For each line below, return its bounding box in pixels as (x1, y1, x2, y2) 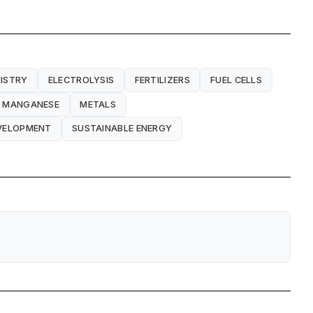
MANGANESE (2, 99, 60, 110)
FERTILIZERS (134, 74, 190, 85)
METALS (80, 99, 117, 110)
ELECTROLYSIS (48, 74, 115, 85)
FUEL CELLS (210, 74, 263, 85)
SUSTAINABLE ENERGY (71, 123, 173, 134)
